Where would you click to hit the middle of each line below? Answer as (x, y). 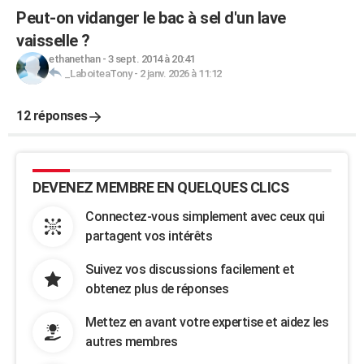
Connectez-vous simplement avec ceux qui (205, 217)
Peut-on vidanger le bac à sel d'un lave (151, 18)
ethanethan (74, 59)
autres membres (131, 342)
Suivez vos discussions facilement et (190, 269)
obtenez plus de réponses (157, 289)
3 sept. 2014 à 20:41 (151, 59)
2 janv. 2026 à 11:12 (180, 74)
